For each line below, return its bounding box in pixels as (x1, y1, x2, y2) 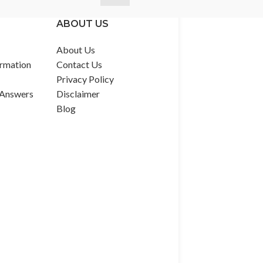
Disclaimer (56, 88, 100, 100)
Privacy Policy (56, 73, 114, 85)
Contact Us (56, 59, 102, 70)
